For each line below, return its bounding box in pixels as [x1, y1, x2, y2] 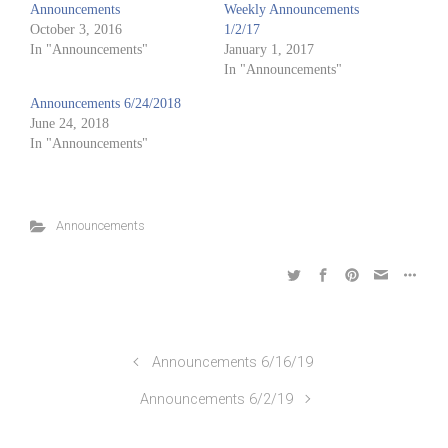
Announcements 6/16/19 [151, 354, 313, 371]
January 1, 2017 [224, 42, 314, 57]
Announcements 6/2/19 [139, 391, 293, 408]
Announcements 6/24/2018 [30, 96, 181, 111]
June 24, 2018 [30, 116, 109, 131]
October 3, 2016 [30, 22, 122, 37]
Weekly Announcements [224, 2, 359, 17]
